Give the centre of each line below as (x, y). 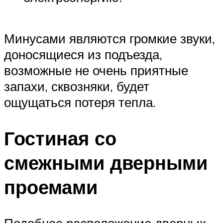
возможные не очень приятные (96, 70)
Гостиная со (60, 138)
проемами (51, 187)
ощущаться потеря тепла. (80, 102)
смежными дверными (106, 162)
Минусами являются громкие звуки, (110, 39)
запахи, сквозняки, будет (77, 86)
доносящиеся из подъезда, (83, 55)
